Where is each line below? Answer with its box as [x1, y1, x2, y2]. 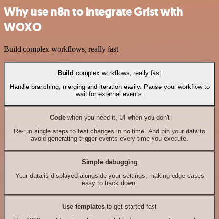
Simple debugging [81, 158, 138, 166]
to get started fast [105, 203, 157, 211]
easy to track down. [82, 179, 137, 187]
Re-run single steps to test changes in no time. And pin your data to [14, 128, 205, 135]
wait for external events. [75, 90, 144, 98]
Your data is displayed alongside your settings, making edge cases [15, 172, 204, 180]
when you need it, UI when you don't [65, 114, 170, 122]
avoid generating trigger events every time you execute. [31, 135, 188, 143]
